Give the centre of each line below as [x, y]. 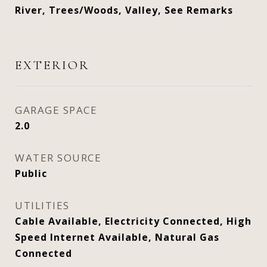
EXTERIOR [52, 65]
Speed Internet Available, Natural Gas [117, 237]
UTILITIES [42, 205]
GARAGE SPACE [56, 110]
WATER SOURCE [58, 158]
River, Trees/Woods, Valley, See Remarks [124, 10]
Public [31, 173]
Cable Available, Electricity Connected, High [133, 221]
